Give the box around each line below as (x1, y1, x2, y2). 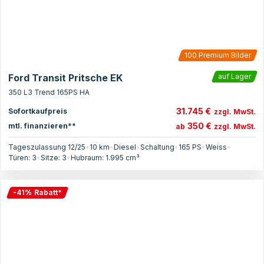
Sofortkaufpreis (8, 106, 67, 115)
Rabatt (34, 188, 58, 197)
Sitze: (41, 153, 62, 162)
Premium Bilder (197, 51, 251, 60)
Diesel (114, 143, 136, 151)
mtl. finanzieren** (8, 121, 76, 130)
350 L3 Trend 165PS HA (8, 88, 90, 97)
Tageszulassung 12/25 (8, 143, 85, 151)
